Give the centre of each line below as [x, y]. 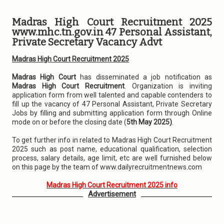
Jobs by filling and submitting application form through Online [112, 113]
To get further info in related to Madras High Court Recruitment [112, 140]
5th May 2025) [149, 122]
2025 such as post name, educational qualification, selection [112, 149]
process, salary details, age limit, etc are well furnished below [112, 158]
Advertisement [112, 194]
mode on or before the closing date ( [69, 122]
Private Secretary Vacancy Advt [87, 42]
